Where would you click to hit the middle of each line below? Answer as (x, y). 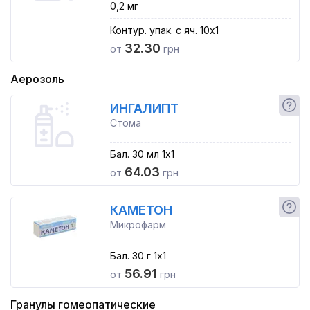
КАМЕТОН (141, 210)
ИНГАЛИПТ (144, 108)
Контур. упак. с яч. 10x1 (164, 30)
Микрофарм (138, 225)
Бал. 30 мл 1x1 (142, 154)
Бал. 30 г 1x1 (138, 256)
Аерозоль (37, 79)
